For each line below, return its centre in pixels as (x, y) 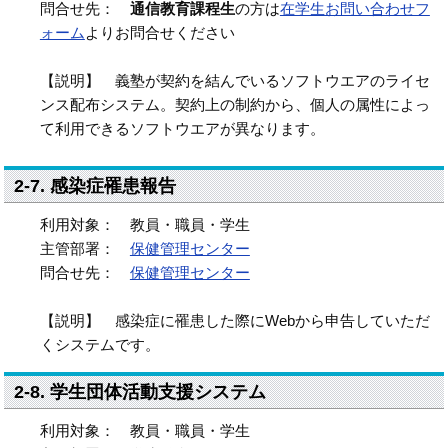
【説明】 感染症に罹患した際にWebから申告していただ (234, 320)
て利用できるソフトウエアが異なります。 (182, 128)
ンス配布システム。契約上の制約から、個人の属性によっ (234, 104)
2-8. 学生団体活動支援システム (140, 392)
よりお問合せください (159, 32)
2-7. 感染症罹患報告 (95, 186)
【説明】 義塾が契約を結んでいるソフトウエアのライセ (234, 80)
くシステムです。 (99, 344)
